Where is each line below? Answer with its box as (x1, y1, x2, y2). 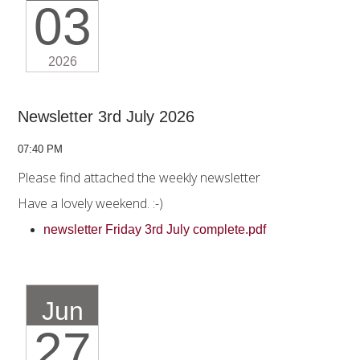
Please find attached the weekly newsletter (18, 169, 260, 187)
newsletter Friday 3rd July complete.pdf (43, 223, 269, 237)
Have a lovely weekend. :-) (18, 194, 166, 213)
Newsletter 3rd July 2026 (18, 108, 194, 126)
